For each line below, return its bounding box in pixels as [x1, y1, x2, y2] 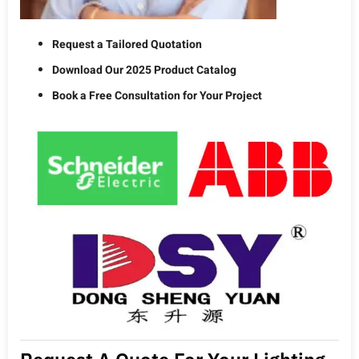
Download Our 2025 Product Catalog [52, 62, 236, 79]
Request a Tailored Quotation [52, 36, 202, 54]
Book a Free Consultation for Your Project [52, 87, 262, 105]
